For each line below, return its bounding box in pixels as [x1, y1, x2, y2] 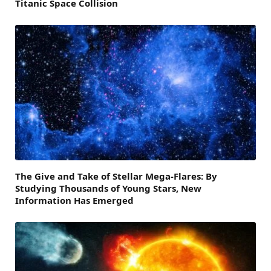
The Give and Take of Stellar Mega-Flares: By [15, 170, 217, 183]
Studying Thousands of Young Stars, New [15, 182, 201, 195]
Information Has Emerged [15, 194, 134, 207]
